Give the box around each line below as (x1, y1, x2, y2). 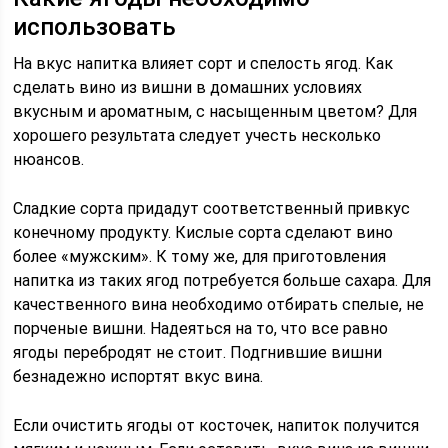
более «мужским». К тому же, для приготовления (13, 247, 387, 266)
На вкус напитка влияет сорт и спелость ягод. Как (13, 54, 394, 73)
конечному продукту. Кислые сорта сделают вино (13, 223, 394, 242)
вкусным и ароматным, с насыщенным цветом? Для (13, 102, 418, 121)
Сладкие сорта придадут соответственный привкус (13, 199, 411, 218)
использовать (13, 13, 177, 41)
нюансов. (13, 150, 85, 169)
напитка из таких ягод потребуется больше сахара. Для (13, 271, 432, 290)
